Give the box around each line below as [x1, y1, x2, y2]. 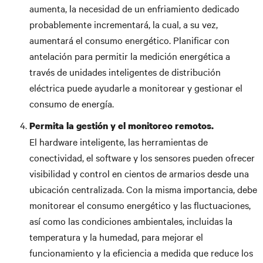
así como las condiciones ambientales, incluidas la [29, 214, 232, 227]
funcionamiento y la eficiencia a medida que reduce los [29, 246, 253, 259]
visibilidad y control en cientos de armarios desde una [29, 167, 249, 180]
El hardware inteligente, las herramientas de [29, 135, 208, 148]
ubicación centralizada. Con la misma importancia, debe [29, 183, 257, 195]
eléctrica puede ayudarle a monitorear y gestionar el [29, 81, 242, 94]
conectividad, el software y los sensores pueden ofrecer [29, 151, 255, 164]
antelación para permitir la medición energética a [29, 49, 230, 62]
